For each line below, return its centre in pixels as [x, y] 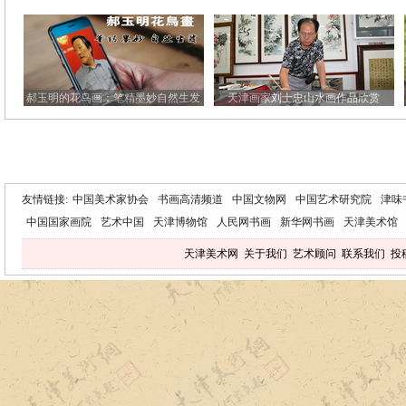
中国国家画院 [59, 222]
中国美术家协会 [111, 199]
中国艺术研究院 [333, 199]
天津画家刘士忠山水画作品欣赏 [304, 98]
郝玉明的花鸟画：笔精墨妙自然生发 [114, 98]
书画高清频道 [190, 199]
